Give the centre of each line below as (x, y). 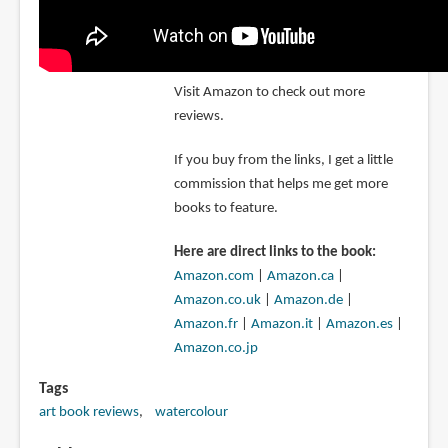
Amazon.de (308, 300)
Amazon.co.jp (215, 348)
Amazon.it (281, 324)
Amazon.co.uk (217, 300)
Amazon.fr (205, 324)
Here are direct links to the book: (274, 252)
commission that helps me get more (280, 184)
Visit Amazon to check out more (269, 92)
